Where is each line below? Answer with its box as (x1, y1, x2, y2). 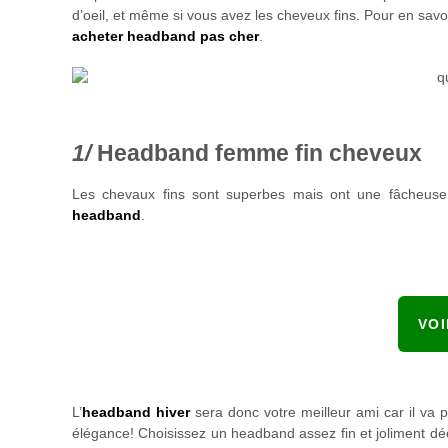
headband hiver (82, 403, 190, 420)
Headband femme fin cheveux (97, 140, 422, 166)
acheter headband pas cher (72, 28, 259, 45)
